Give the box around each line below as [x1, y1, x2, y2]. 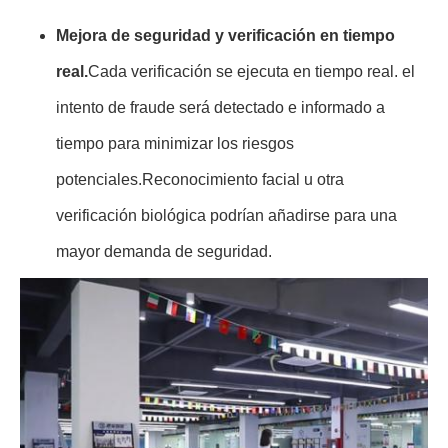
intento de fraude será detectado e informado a [56, 99, 385, 116]
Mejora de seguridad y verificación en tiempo [56, 27, 395, 44]
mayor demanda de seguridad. [56, 243, 272, 260]
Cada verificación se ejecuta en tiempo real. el [88, 63, 415, 80]
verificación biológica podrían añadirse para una [56, 207, 397, 224]
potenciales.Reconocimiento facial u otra [56, 171, 344, 188]
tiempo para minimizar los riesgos [56, 135, 294, 152]
